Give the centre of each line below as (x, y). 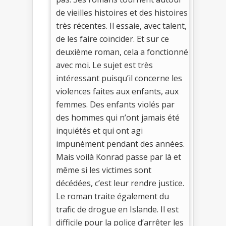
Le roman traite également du (112, 196)
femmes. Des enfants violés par (115, 105)
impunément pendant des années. (120, 144)
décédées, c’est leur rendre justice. (120, 183)
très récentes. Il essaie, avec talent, (121, 26)
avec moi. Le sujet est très (104, 65)
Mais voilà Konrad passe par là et (119, 157)
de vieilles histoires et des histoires (122, 13)
